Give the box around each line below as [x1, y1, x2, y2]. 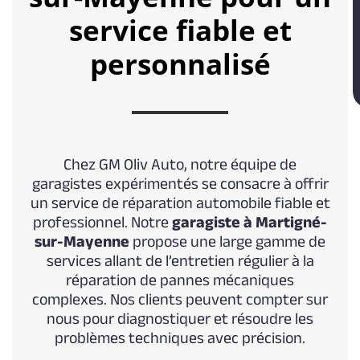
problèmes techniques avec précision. [55, 329, 305, 346]
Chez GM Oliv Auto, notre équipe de [63, 155, 297, 173]
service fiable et [68, 10, 292, 49]
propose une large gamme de [129, 232, 325, 250]
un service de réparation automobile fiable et [30, 194, 330, 211]
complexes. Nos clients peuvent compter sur [32, 290, 328, 308]
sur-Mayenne [35, 232, 129, 250]
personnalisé [89, 44, 271, 83]
